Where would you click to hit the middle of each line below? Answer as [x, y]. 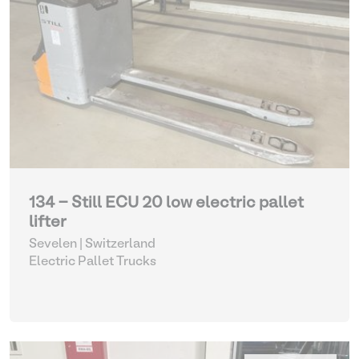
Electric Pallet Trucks [93, 262]
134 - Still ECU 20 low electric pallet [166, 204]
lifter [48, 223]
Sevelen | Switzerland [92, 244]
